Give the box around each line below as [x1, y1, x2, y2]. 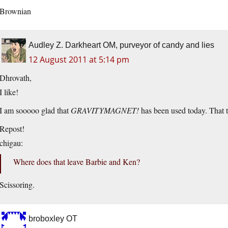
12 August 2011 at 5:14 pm [28, 54, 129, 66]
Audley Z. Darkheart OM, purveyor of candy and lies [28, 41, 214, 50]
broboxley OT [28, 214, 77, 223]
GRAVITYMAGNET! [71, 105, 139, 116]
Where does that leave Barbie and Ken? [13, 156, 140, 167]
